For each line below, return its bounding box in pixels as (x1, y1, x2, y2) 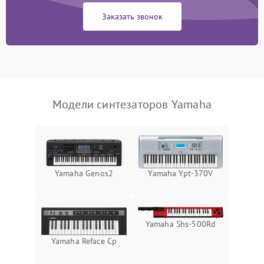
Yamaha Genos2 (55, 168, 113, 179)
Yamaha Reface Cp (51, 236, 117, 247)
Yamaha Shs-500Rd (145, 218, 216, 229)
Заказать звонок (101, 11, 163, 22)
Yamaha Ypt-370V (148, 168, 213, 179)
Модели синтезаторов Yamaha (52, 97, 212, 112)
